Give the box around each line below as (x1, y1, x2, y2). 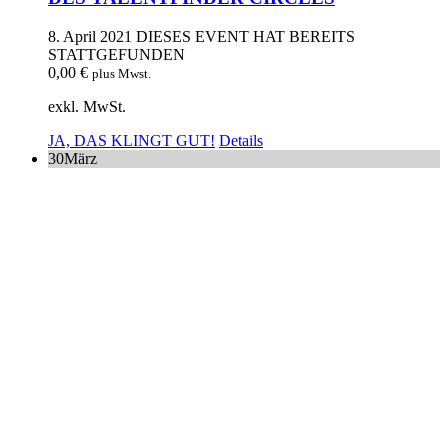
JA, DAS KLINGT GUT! (48, 131, 215, 149)
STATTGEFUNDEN (48, 45, 185, 63)
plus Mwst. (92, 65, 151, 81)
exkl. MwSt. (48, 97, 126, 115)
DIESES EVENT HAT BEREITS (136, 27, 355, 45)
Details (219, 131, 263, 149)
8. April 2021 (48, 27, 132, 45)
